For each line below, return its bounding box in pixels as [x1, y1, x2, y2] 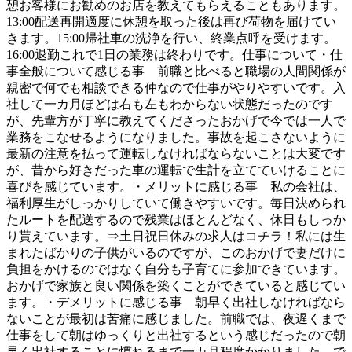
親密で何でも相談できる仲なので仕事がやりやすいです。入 [6, 81, 346, 95]
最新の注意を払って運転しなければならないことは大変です [6, 147, 346, 161]
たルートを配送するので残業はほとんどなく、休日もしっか [6, 213, 346, 227]
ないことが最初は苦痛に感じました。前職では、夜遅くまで [6, 312, 346, 326]
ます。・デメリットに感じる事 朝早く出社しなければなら [6, 295, 346, 310]
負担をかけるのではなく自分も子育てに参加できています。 [6, 262, 346, 277]
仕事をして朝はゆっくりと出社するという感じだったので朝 [6, 328, 346, 343]
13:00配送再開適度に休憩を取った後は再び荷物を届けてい [6, 15, 336, 29]
